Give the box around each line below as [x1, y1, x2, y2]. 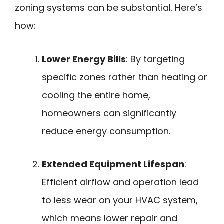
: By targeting [126, 52, 185, 65]
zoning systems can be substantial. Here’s [15, 1, 202, 14]
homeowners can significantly [42, 106, 176, 119]
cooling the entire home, [42, 88, 150, 101]
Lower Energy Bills [42, 52, 126, 65]
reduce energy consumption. [42, 124, 170, 137]
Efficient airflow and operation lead [42, 176, 199, 189]
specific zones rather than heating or [42, 70, 207, 83]
